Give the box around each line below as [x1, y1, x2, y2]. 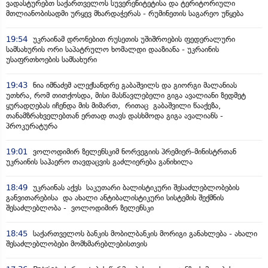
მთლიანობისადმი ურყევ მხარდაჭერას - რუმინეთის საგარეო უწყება [6, 9, 243, 18]
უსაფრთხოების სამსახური [6, 55, 97, 64]
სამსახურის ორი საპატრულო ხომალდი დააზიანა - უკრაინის [6, 45, 219, 54]
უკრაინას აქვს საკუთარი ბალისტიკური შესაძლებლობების [31, 183, 239, 192]
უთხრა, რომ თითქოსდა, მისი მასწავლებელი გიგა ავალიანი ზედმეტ [6, 91, 246, 100]
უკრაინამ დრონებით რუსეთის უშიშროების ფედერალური [31, 35, 235, 44]
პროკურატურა [6, 121, 57, 130]
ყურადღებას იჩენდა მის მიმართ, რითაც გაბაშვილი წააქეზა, [6, 101, 221, 110]
